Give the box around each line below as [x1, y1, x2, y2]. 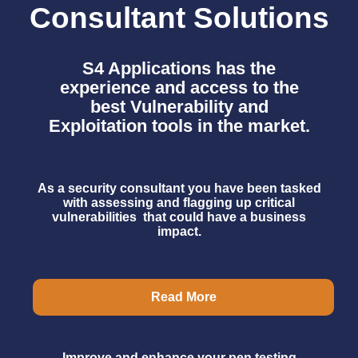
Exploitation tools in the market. [48, 116, 310, 137]
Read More [150, 290, 217, 304]
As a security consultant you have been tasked [37, 181, 321, 196]
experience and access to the [59, 78, 299, 98]
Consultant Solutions [29, 2, 329, 35]
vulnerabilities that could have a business [52, 210, 306, 225]
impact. [157, 225, 201, 239]
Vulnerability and [129, 97, 268, 117]
